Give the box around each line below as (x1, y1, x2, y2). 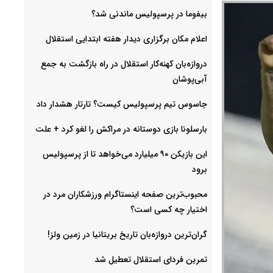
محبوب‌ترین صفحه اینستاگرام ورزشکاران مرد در (43, 187, 207, 201)
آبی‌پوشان (172, 72, 207, 86)
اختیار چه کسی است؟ (130, 202, 207, 216)
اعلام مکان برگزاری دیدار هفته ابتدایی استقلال (46, 32, 207, 46)
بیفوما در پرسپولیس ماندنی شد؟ (91, 7, 207, 21)
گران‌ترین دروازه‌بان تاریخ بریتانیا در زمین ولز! (48, 227, 207, 241)
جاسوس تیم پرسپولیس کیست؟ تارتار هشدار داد (37, 97, 207, 111)
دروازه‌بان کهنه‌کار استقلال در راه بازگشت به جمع (41, 57, 207, 71)
